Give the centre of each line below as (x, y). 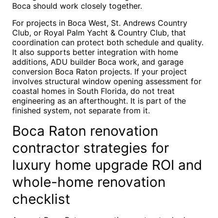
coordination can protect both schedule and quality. (108, 42)
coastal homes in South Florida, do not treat (93, 91)
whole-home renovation (89, 182)
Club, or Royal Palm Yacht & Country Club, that (99, 33)
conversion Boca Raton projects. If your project (100, 72)
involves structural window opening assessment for (107, 81)
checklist (41, 199)
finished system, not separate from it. (81, 110)
